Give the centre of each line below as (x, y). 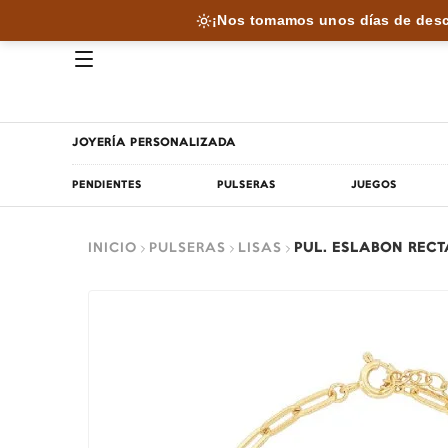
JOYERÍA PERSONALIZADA (154, 143)
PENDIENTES (107, 185)
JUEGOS (373, 185)
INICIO (112, 248)
